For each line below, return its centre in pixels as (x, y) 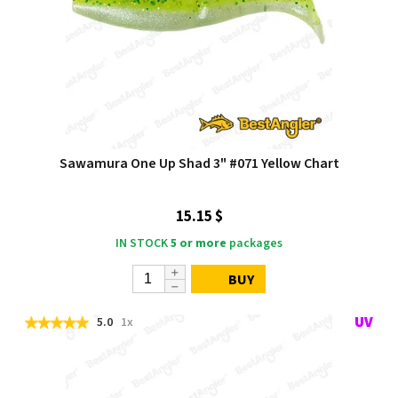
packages (255, 243)
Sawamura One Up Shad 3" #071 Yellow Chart (199, 163)
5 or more (199, 243)
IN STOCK (142, 243)
